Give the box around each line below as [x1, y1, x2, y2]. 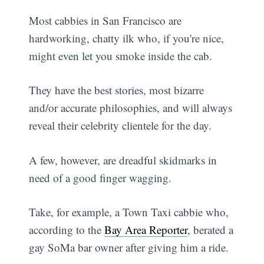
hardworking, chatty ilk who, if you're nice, [29, 30, 225, 45]
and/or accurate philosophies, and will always [29, 100, 233, 115]
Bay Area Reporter [104, 222, 188, 237]
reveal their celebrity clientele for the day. [29, 118, 212, 133]
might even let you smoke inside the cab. [29, 48, 213, 63]
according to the [29, 222, 105, 237]
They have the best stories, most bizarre [29, 82, 204, 98]
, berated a [187, 222, 234, 237]
